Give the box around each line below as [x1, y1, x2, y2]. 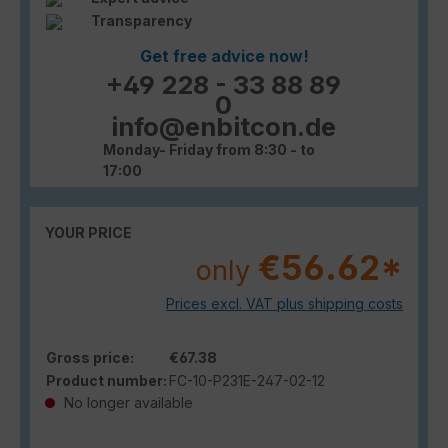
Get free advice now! [139, 45, 309, 66]
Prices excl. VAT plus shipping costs [166, 294, 403, 312]
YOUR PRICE [45, 223, 132, 241]
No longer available [60, 393, 193, 411]
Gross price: [46, 348, 134, 366]
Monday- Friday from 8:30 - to [103, 140, 315, 158]
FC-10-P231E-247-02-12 [169, 371, 325, 389]
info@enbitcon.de [110, 110, 336, 142]
